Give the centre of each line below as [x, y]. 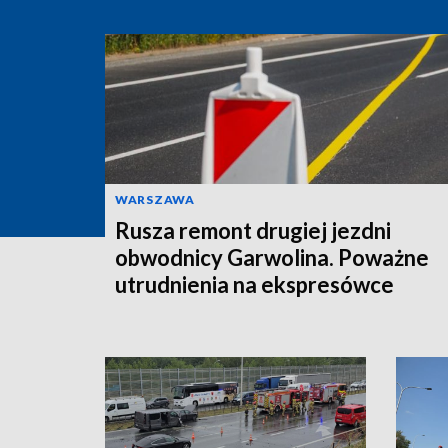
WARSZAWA [155, 199]
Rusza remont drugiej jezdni [253, 230]
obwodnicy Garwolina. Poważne [272, 257]
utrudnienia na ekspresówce [254, 284]
